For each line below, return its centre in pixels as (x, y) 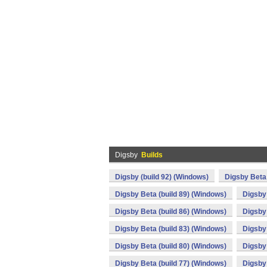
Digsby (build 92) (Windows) (162, 177)
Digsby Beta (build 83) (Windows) (171, 229)
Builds (152, 155)
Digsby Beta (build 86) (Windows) (171, 212)
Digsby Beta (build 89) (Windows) (171, 194)
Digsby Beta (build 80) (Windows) (171, 246)
